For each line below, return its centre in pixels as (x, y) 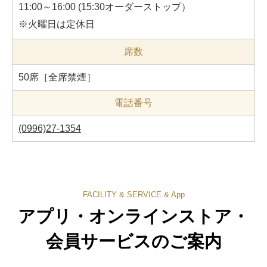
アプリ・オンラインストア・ (133, 216)
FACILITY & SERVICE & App (133, 195)
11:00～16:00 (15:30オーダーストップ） (105, 7)
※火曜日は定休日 (57, 24)
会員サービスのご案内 (133, 241)
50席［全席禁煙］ (57, 77)
